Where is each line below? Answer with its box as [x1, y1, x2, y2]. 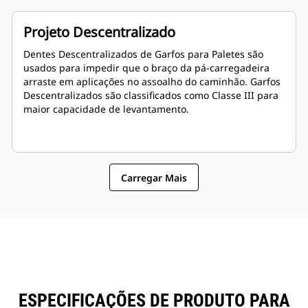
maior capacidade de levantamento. [23, 102, 189, 116]
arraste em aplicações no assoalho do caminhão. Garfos [23, 75, 280, 89]
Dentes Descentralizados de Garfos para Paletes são [23, 47, 263, 61]
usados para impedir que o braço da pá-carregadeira [23, 61, 269, 75]
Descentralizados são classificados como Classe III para [23, 89, 278, 102]
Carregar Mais [121, 170, 187, 184]
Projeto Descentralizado [23, 23, 175, 42]
